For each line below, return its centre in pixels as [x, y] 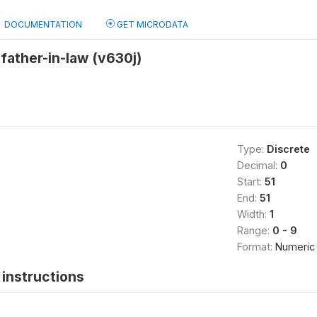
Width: [253, 214]
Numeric [295, 247]
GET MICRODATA [151, 24]
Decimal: [258, 165]
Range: [254, 230]
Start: [250, 181]
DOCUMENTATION [43, 24]
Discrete [288, 149]
